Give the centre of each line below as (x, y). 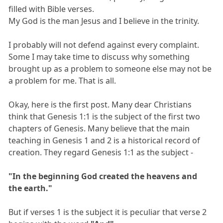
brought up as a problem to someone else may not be (110, 68)
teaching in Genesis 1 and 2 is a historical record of (105, 140)
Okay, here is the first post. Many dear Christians (100, 104)
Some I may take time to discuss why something (99, 56)
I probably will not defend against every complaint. (104, 45)
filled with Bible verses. (52, 9)
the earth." (31, 188)
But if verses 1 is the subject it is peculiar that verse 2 (108, 212)
